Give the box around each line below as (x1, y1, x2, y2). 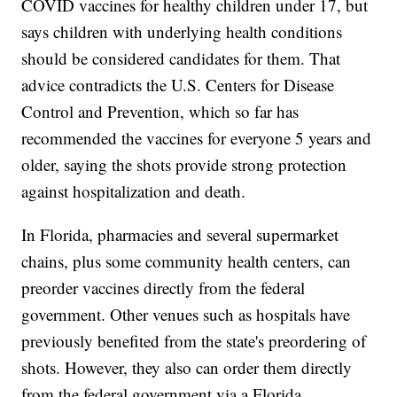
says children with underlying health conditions (21, 20, 343, 43)
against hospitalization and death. (21, 180, 246, 203)
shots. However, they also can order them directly (21, 356, 353, 379)
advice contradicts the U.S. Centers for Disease (21, 74, 335, 97)
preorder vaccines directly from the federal (21, 276, 306, 300)
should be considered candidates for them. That (21, 47, 341, 70)
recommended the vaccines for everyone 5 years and (21, 127, 372, 150)
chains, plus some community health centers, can (21, 250, 352, 273)
